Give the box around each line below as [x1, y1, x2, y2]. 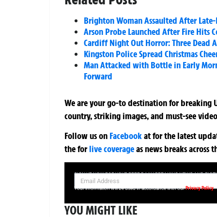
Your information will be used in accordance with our [74, 185, 186, 191]
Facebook [109, 129, 142, 141]
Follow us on [64, 129, 109, 141]
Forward [84, 70, 112, 82]
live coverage [87, 142, 134, 155]
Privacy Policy [186, 184, 214, 191]
